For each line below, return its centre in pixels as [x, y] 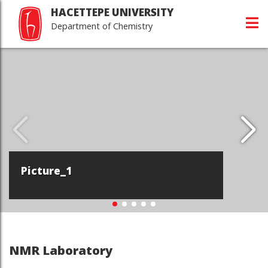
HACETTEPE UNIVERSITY [112, 12]
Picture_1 [46, 171]
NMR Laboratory [61, 250]
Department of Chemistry [102, 26]
